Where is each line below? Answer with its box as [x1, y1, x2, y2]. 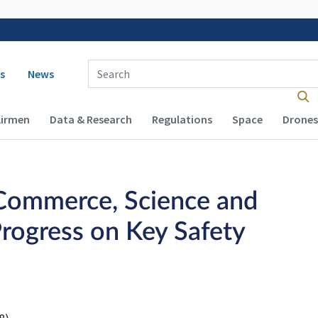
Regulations [151, 112, 212, 126]
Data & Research [49, 112, 132, 126]
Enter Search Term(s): [35, 53, 142, 67]
